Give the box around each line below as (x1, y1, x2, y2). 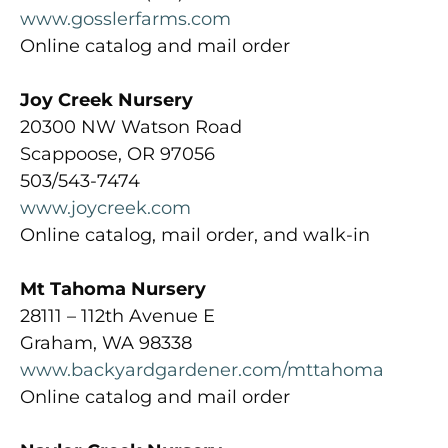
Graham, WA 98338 (20, 331, 192, 354)
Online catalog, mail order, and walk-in (20, 223, 370, 246)
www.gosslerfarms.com (20, 7, 231, 30)
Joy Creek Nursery (20, 88, 193, 111)
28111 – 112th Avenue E (20, 304, 215, 327)
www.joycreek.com (20, 196, 191, 219)
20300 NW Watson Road (20, 115, 242, 138)
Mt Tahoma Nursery (20, 277, 206, 300)
